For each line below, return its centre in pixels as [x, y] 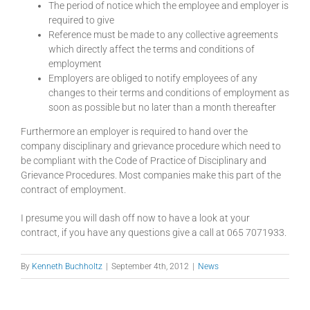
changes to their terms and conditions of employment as [169, 93]
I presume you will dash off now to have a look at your [135, 218]
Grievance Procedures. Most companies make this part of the [151, 175]
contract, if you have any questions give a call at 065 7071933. [154, 233]
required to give [81, 20]
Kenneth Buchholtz [67, 267]
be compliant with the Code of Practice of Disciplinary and [144, 161]
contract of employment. [73, 190]
